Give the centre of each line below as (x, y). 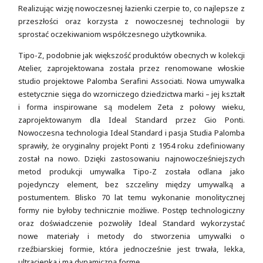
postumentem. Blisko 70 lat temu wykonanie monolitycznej (131, 198)
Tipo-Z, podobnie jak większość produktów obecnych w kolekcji (131, 55)
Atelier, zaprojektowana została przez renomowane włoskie (131, 68)
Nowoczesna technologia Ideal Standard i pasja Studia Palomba (131, 133)
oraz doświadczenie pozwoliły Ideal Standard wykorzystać (131, 223)
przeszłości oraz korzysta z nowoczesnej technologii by (131, 21)
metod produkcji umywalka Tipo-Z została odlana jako (131, 172)
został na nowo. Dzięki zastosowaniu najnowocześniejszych (131, 159)
